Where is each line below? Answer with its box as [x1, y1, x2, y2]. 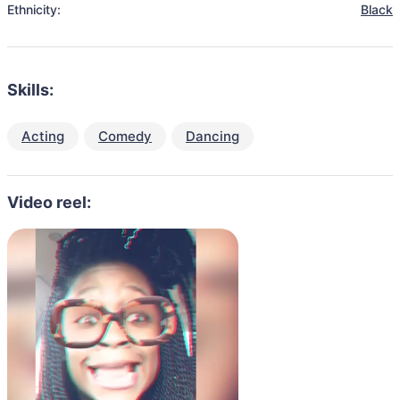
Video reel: [7, 193, 91, 212]
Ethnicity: [7, 2, 61, 17]
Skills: [7, 80, 54, 99]
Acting [21, 128, 64, 145]
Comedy [98, 128, 152, 145]
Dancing [186, 128, 239, 145]
